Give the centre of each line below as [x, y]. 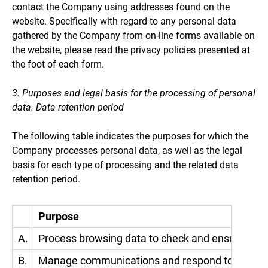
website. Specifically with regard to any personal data [124, 21]
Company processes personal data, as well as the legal [127, 150]
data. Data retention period [68, 107]
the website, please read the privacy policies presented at [131, 50]
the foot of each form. [58, 64]
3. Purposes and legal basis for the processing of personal [134, 93]
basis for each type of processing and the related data [125, 165]
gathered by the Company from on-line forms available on [133, 35]
